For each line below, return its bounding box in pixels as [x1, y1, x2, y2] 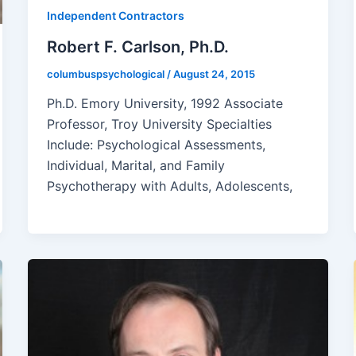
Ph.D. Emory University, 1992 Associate [46, 95, 283, 112]
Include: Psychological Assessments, [46, 137, 265, 153]
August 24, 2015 [172, 67, 255, 80]
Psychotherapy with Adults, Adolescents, [46, 178, 292, 195]
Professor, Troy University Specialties [46, 116, 272, 133]
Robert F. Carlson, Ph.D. [46, 37, 229, 56]
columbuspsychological [46, 67, 167, 80]
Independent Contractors [46, 9, 184, 23]
